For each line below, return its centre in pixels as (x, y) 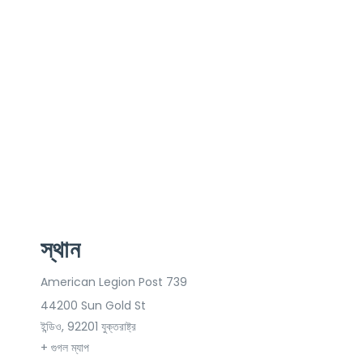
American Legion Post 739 (114, 282)
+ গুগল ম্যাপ (65, 348)
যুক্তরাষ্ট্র (119, 327)
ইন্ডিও (51, 327)
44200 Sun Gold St (93, 306)
